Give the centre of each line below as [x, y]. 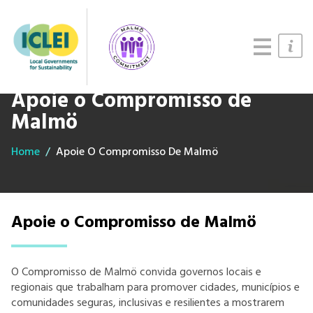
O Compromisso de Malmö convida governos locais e [136, 272]
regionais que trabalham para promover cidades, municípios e [155, 288]
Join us [31, 77]
